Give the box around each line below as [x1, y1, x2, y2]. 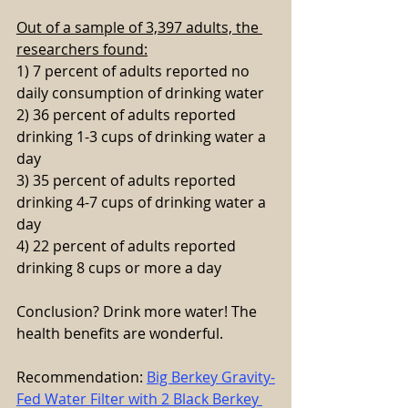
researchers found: [16, 38, 148, 59]
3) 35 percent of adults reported [16, 169, 240, 190]
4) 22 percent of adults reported [16, 235, 240, 256]
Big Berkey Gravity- [147, 366, 275, 387]
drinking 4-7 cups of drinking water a [16, 191, 270, 212]
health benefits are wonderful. [16, 322, 223, 343]
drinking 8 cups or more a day [16, 257, 221, 278]
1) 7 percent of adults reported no [16, 60, 253, 81]
